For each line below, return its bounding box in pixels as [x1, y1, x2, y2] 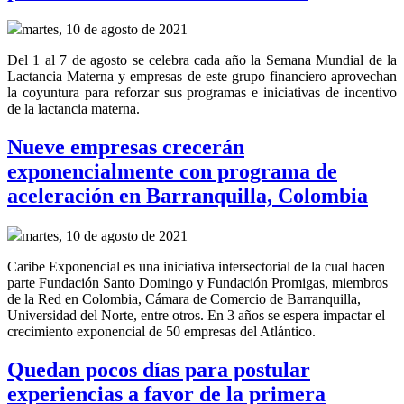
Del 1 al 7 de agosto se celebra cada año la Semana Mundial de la [7, 52, 397, 69]
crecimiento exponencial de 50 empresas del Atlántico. [7, 324, 316, 340]
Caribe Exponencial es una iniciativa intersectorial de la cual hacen [7, 259, 385, 275]
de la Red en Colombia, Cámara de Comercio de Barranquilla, [7, 291, 361, 308]
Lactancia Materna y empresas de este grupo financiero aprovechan [7, 69, 397, 85]
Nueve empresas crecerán [7, 135, 244, 160]
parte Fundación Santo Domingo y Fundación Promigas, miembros [7, 275, 388, 291]
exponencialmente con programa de [7, 160, 337, 184]
